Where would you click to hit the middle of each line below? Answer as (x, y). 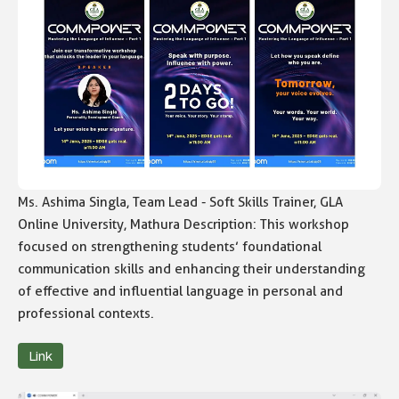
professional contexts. (86, 314)
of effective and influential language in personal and (180, 292)
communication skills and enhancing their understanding (191, 269)
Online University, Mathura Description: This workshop (183, 225)
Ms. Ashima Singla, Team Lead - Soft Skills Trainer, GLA (180, 203)
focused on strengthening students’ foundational (170, 247)
